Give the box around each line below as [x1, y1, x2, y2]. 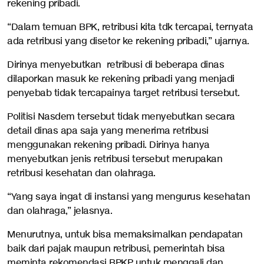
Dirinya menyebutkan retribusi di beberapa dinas [7, 59, 224, 71]
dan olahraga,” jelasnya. [7, 205, 112, 217]
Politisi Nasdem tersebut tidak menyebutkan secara [7, 111, 235, 123]
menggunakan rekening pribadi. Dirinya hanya [7, 139, 210, 151]
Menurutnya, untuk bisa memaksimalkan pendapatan [7, 229, 243, 241]
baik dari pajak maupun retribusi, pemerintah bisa [7, 243, 225, 255]
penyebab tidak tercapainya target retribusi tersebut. [7, 87, 240, 100]
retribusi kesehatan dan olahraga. [7, 167, 158, 180]
